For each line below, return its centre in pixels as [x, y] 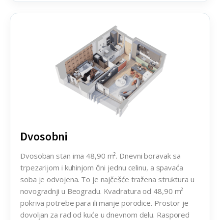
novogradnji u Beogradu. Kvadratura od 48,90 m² [102, 191]
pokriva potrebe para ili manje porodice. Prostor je [104, 203]
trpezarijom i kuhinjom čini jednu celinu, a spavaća [102, 167]
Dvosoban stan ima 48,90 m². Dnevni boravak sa [100, 155]
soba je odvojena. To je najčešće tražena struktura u [107, 179]
